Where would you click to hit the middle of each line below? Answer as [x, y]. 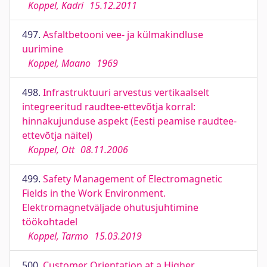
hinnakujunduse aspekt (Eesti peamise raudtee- [129, 121]
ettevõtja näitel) [57, 135]
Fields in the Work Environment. [94, 193]
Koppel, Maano [59, 63]
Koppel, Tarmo [58, 236]
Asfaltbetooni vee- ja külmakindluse [123, 35]
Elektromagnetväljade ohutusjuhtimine [110, 207]
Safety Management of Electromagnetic [133, 179]
